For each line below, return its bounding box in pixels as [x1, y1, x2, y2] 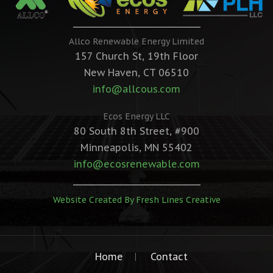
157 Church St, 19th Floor [74, 50, 198, 63]
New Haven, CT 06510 [83, 66, 189, 79]
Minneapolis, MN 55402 [80, 141, 193, 154]
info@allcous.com [92, 83, 181, 96]
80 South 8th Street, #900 [73, 125, 199, 138]
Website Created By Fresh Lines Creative [52, 194, 221, 205]
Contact [150, 250, 188, 263]
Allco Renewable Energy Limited [68, 36, 204, 48]
